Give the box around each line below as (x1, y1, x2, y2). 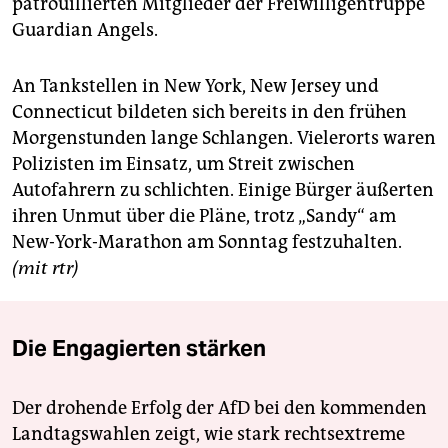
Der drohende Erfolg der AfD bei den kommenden (12, 397, 427, 420)
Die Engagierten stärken (12, 334, 266, 363)
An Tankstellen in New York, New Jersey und (12, 75, 379, 98)
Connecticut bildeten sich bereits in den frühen (12, 101, 407, 124)
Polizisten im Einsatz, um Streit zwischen (12, 153, 355, 176)
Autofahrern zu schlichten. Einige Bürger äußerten (12, 179, 434, 202)
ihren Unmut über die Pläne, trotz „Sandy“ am (12, 205, 396, 228)
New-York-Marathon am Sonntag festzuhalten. (12, 231, 402, 254)
